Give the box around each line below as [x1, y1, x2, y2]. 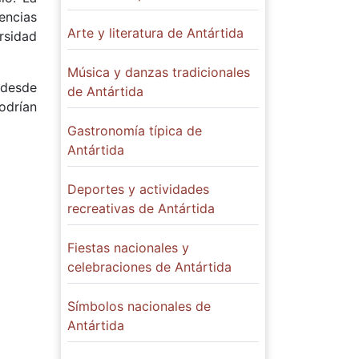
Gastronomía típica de [67, 123, 202, 139]
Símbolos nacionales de [67, 298, 211, 314]
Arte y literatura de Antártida [67, 25, 244, 41]
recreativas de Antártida [67, 200, 215, 216]
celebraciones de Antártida [67, 259, 232, 275]
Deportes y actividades [67, 181, 209, 197]
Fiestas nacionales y [67, 240, 189, 256]
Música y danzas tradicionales [67, 64, 250, 80]
